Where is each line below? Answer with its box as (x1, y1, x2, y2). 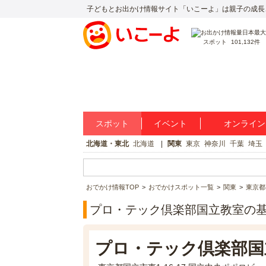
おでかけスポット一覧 (148, 183, 214, 191)
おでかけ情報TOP (85, 183, 139, 191)
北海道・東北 (85, 140, 129, 148)
